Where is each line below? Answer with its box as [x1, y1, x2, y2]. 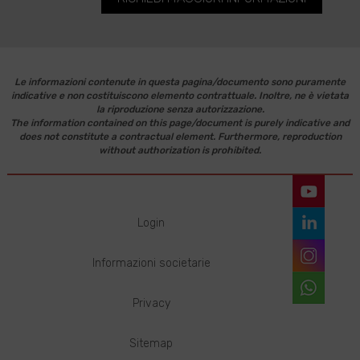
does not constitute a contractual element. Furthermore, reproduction [18, 131, 342, 143]
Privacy [132, 297, 170, 311]
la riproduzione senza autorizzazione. [96, 104, 264, 116]
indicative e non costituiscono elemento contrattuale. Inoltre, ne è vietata [11, 90, 349, 102]
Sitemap [129, 337, 174, 351]
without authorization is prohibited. [99, 145, 261, 157]
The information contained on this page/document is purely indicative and [10, 117, 350, 129]
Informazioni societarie [92, 256, 211, 271]
